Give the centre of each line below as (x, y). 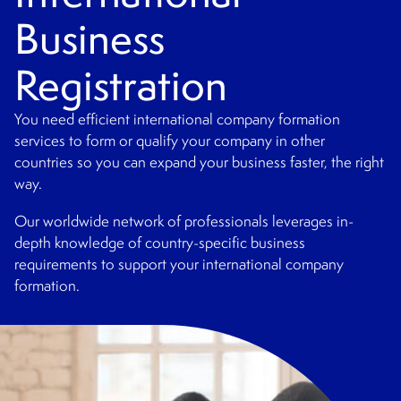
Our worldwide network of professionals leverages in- (184, 222)
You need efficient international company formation (177, 119)
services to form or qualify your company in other (170, 141)
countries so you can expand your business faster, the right (199, 162)
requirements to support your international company (179, 264)
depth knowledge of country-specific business (160, 243)
